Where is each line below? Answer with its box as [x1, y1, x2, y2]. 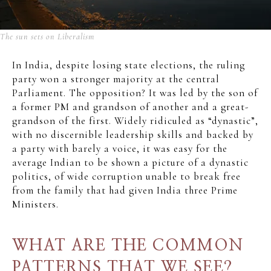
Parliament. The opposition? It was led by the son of [12, 87, 258, 100]
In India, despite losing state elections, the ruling [12, 59, 245, 72]
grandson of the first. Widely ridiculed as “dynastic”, [12, 114, 258, 128]
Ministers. [12, 198, 59, 211]
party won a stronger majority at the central [12, 73, 220, 86]
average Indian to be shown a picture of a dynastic [12, 156, 249, 169]
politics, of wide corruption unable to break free [12, 170, 241, 183]
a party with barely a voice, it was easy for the [12, 142, 227, 155]
